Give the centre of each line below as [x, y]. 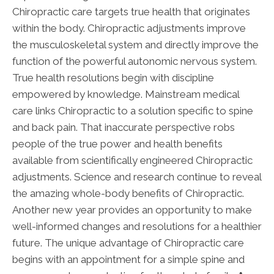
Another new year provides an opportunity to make [132, 210]
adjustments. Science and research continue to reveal [137, 177]
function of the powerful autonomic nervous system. [135, 61]
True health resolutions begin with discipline [113, 78]
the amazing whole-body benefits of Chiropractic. [128, 194]
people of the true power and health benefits [117, 144]
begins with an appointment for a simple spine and [128, 260]
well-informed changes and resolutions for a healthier [137, 227]
